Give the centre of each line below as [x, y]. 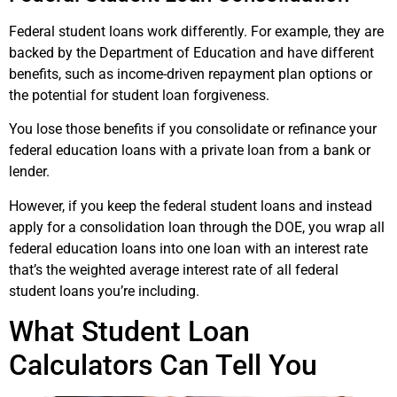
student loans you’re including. [104, 291]
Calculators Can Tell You [163, 366]
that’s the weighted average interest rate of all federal [174, 269]
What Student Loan [129, 332]
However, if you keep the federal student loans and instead [191, 206]
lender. [29, 172]
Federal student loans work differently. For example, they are [196, 31]
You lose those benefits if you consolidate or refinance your [193, 129]
